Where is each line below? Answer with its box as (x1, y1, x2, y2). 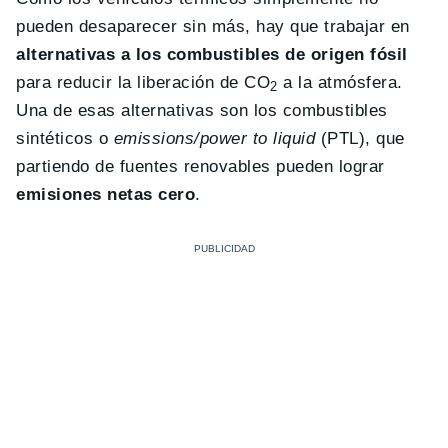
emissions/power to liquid (113, 128, 316, 148)
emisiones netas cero (16, 184, 196, 204)
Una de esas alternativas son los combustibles (16, 100, 388, 120)
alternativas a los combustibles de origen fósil (16, 44, 408, 64)
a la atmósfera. (277, 72, 404, 92)
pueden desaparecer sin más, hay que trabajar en (16, 16, 410, 36)
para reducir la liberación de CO (16, 72, 271, 92)
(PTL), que (315, 128, 406, 148)
